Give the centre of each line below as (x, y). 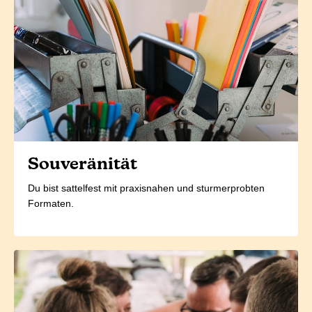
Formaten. (51, 204)
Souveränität (83, 165)
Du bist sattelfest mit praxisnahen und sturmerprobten (146, 188)
